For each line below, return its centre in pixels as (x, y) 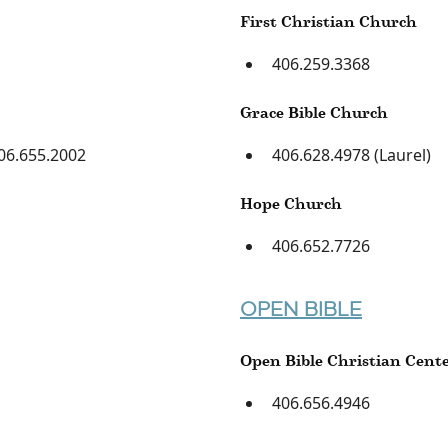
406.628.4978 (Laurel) (351, 154)
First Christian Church (328, 21)
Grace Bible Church (314, 112)
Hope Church (291, 203)
